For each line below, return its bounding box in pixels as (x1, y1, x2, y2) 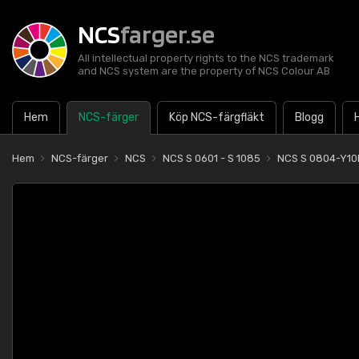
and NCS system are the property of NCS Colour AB (78, 65, 330, 77)
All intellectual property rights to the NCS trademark (78, 52, 334, 64)
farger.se (120, 18, 215, 50)
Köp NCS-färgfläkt (169, 111, 264, 124)
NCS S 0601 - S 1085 (163, 152, 260, 164)
